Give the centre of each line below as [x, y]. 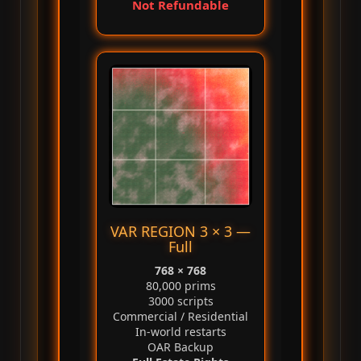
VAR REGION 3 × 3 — [180, 232]
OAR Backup [180, 347]
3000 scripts [180, 301]
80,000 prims [180, 286]
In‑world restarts [180, 332]
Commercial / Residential [180, 317]
